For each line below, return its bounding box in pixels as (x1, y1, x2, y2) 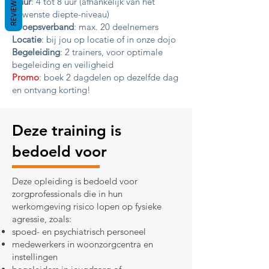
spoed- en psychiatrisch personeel (12, 226, 146, 237)
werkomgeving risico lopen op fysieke (12, 201, 162, 212)
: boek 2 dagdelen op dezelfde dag (39, 71, 178, 83)
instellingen (12, 251, 58, 262)
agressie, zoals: (12, 213, 71, 225)
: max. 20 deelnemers (74, 21, 159, 32)
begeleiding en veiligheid (12, 59, 113, 70)
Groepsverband (12, 21, 74, 32)
